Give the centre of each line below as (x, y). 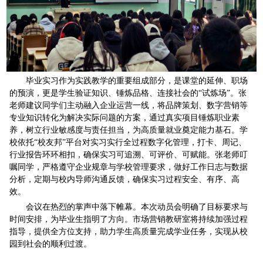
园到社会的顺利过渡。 (51, 244)
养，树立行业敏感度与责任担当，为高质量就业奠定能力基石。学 (129, 130)
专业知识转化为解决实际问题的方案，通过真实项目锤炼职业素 (125, 118)
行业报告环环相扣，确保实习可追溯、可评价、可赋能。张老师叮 (129, 155)
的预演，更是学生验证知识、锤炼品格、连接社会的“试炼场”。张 (128, 93)
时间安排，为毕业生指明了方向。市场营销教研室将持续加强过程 (129, 220)
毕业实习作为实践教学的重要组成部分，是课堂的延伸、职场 (129, 81)
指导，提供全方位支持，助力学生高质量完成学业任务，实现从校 (129, 232)
